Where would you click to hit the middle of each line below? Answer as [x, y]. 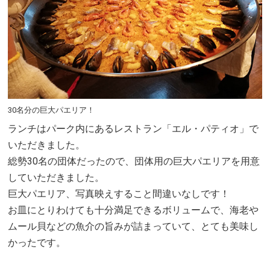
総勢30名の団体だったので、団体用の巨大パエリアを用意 [134, 161]
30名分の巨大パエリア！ [52, 110]
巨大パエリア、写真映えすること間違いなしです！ [119, 193]
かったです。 [37, 242]
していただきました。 [56, 177]
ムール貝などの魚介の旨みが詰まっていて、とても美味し [133, 226]
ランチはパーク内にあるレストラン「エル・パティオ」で [133, 128]
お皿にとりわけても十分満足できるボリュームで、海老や [133, 210]
